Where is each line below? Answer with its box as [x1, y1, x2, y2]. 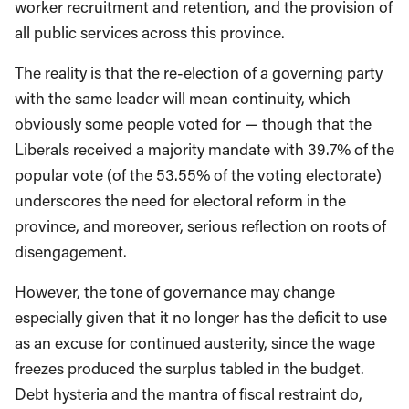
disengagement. [15, 241, 127, 262]
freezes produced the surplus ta [15, 358, 234, 379]
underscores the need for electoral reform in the [15, 190, 346, 211]
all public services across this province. [15, 22, 285, 43]
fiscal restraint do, [236, 383, 362, 404]
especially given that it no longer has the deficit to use [15, 307, 387, 328]
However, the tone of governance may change [15, 281, 335, 302]
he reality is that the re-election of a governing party [24, 62, 383, 83]
